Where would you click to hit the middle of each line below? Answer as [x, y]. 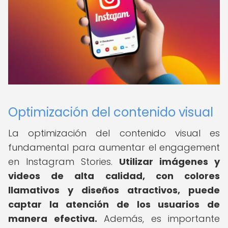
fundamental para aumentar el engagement [114, 147]
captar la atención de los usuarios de [114, 204]
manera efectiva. [53, 219]
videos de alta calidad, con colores [114, 176]
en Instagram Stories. [64, 162]
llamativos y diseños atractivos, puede [114, 190]
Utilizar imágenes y [169, 162]
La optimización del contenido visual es [114, 133]
